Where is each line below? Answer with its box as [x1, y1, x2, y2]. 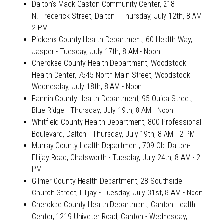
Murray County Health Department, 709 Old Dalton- [31, 141, 190, 151]
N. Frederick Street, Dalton [31, 11, 115, 21]
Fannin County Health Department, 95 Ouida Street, [31, 94, 192, 104]
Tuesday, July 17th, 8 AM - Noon [59, 47, 160, 56]
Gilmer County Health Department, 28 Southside [31, 176, 182, 186]
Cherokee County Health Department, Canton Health [31, 200, 195, 210]
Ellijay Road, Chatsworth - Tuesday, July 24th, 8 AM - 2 [31, 153, 200, 163]
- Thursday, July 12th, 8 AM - [114, 11, 206, 21]
